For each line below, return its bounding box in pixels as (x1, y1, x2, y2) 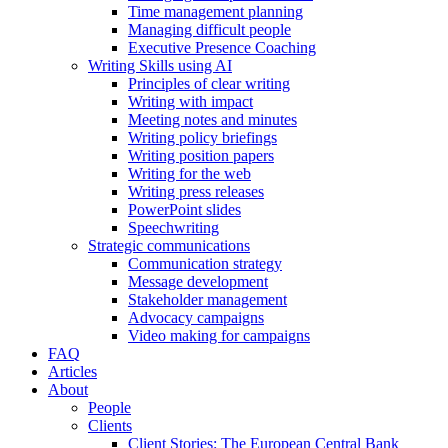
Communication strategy (128, 255, 282, 272)
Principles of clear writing (128, 75, 290, 92)
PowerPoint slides (128, 201, 241, 218)
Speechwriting (128, 219, 219, 236)
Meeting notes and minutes (128, 111, 297, 128)
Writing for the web (128, 165, 251, 182)
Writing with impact (128, 93, 253, 110)
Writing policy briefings (128, 129, 277, 146)
